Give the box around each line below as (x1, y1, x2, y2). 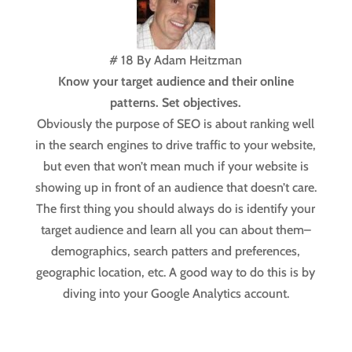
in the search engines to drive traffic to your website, (35, 137, 317, 153)
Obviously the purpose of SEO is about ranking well (37, 116, 315, 132)
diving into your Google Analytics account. (62, 286, 289, 302)
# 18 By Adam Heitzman (109, 53, 243, 68)
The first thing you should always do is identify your (36, 201, 316, 217)
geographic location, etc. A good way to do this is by (36, 265, 316, 280)
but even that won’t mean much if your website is (42, 159, 309, 174)
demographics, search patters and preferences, (51, 244, 301, 259)
